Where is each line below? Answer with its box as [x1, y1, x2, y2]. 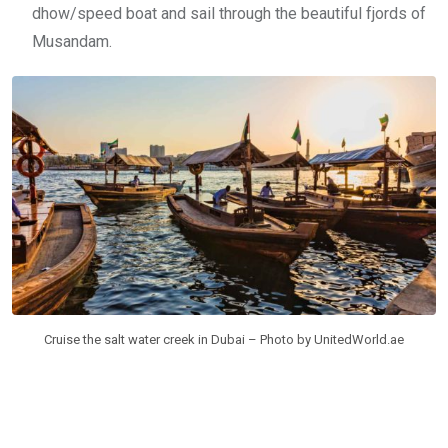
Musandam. [32, 32, 112, 52]
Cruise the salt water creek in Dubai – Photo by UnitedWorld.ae [44, 331, 404, 347]
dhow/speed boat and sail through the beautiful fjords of [32, 4, 426, 24]
